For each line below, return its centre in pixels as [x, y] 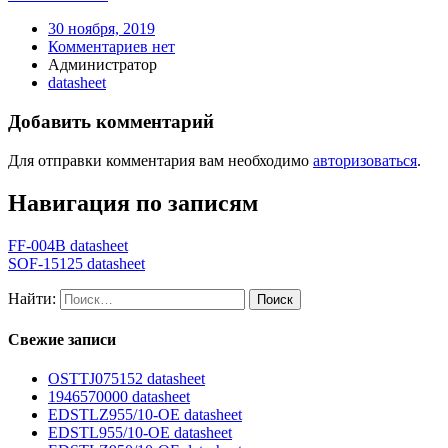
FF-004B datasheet [68, 245]
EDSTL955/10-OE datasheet [140, 433]
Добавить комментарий [111, 122]
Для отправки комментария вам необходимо [160, 160]
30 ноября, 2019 [101, 29]
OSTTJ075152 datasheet [126, 379]
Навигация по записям [133, 202]
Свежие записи [62, 339]
